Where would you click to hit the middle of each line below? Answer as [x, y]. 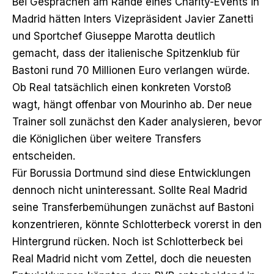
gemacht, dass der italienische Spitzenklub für [126, 53]
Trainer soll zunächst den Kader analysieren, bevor [137, 121]
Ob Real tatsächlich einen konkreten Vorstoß [122, 87]
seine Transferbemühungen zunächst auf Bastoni [133, 207]
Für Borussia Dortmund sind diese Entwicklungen [131, 173]
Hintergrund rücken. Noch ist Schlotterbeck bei [128, 241]
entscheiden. [44, 156]
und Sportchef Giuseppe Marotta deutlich [114, 36]
